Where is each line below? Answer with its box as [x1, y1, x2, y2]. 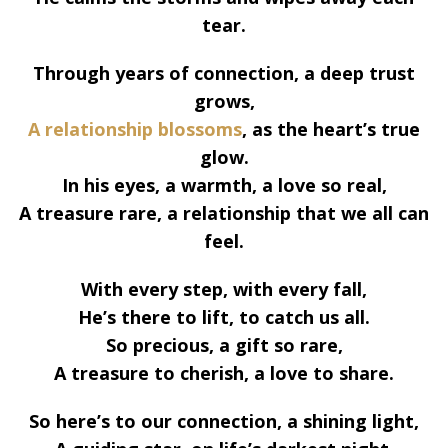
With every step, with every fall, [81, 277, 367, 302]
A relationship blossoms [28, 117, 242, 142]
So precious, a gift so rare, [105, 333, 343, 358]
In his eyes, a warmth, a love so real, [61, 173, 387, 198]
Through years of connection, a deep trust [33, 61, 415, 86]
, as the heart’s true [242, 117, 420, 142]
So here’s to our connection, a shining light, [29, 409, 419, 434]
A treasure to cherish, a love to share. [54, 361, 394, 386]
